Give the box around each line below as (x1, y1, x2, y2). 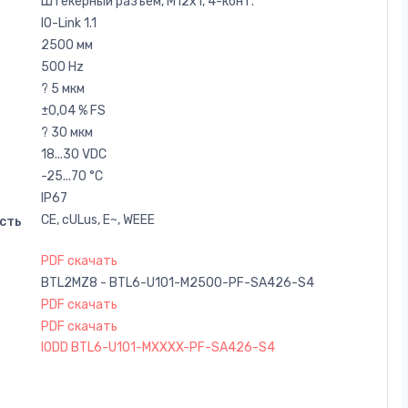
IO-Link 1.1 (41, 15, 97, 31)
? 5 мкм (41, 80, 85, 97)
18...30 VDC (41, 146, 107, 162)
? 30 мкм (41, 124, 93, 140)
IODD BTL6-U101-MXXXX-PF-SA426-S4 (41, 339, 275, 355)
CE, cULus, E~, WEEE (41, 211, 155, 228)
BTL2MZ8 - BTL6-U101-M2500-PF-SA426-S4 (41, 274, 314, 291)
